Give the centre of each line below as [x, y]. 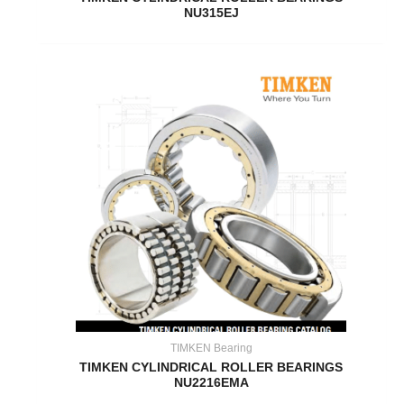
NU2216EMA [211, 383]
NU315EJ [211, 14]
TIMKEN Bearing [211, 348]
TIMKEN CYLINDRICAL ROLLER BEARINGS [211, 368]
